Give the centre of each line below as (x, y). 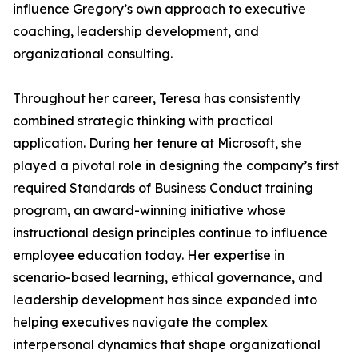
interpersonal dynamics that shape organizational (167, 344)
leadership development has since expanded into (165, 300)
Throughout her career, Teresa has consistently (157, 98)
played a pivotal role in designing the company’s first (176, 165)
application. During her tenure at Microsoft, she (157, 143)
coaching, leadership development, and (136, 31)
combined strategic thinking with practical (143, 121)
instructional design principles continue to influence (170, 233)
